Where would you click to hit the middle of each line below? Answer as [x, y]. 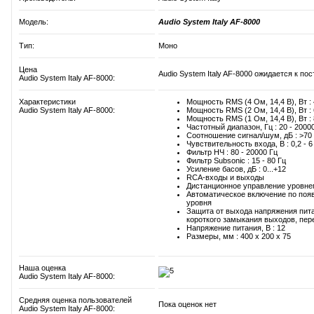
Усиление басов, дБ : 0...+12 [236, 169]
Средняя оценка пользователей [75, 300]
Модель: [34, 22]
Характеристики [47, 102]
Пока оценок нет [187, 305]
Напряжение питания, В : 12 [236, 228]
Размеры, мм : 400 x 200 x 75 [239, 237]
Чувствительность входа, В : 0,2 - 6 [250, 144]
